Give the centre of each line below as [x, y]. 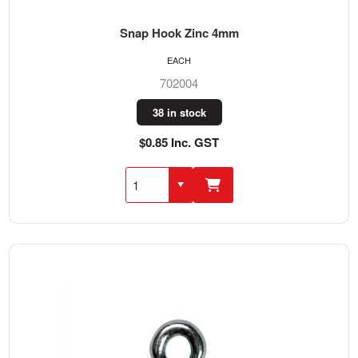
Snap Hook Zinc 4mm [179, 32]
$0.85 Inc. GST [179, 142]
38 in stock [179, 112]
